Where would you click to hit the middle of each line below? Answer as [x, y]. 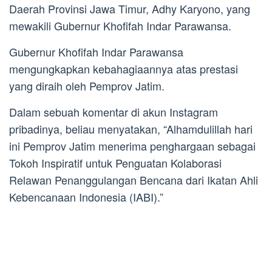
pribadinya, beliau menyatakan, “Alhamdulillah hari [131, 128]
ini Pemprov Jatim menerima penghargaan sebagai [132, 145]
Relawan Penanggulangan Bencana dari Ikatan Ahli [134, 179]
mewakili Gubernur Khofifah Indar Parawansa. [120, 25]
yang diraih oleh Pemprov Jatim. [87, 85]
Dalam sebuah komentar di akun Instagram [114, 111]
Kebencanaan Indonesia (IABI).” [86, 196]
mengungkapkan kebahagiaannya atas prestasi [124, 68]
